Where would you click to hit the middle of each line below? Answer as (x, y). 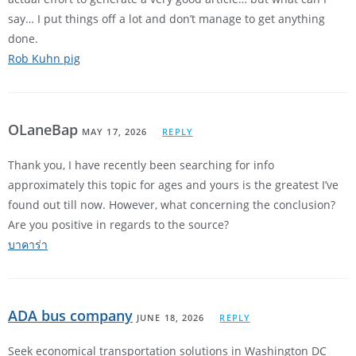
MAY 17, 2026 (115, 132)
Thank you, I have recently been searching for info (141, 165)
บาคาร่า (28, 245)
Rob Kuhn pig (44, 59)
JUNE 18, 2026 (171, 318)
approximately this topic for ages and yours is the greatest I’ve (173, 185)
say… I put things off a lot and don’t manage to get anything (166, 19)
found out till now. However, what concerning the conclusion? (172, 205)
